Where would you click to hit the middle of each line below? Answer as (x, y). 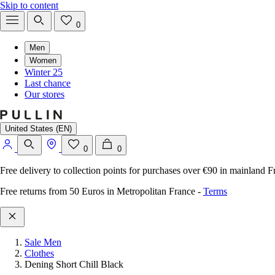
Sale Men (43, 242)
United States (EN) (38, 129)
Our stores (45, 94)
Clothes (39, 253)
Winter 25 (44, 72)
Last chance (48, 83)
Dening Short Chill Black (74, 264)
